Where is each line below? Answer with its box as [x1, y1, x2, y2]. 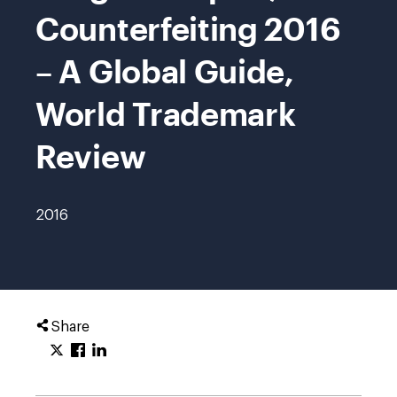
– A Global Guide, [35, 52, 294, 90]
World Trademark [35, 95, 296, 132]
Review [35, 137, 146, 175]
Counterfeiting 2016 [35, 10, 341, 47]
